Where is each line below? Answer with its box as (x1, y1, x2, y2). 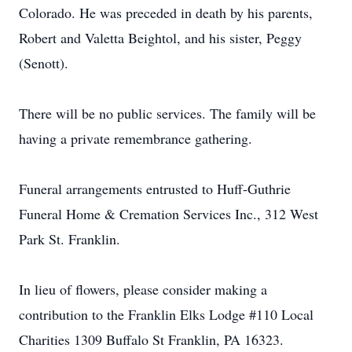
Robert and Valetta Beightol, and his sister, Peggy (19, 28, 302, 47)
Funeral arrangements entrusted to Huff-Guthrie (19, 179, 291, 198)
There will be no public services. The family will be (19, 104, 316, 123)
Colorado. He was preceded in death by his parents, (19, 3, 313, 22)
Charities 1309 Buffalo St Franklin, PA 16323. (19, 330, 284, 349)
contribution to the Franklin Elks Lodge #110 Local (19, 305, 313, 324)
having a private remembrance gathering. (19, 129, 252, 148)
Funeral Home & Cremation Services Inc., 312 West (19, 204, 318, 223)
